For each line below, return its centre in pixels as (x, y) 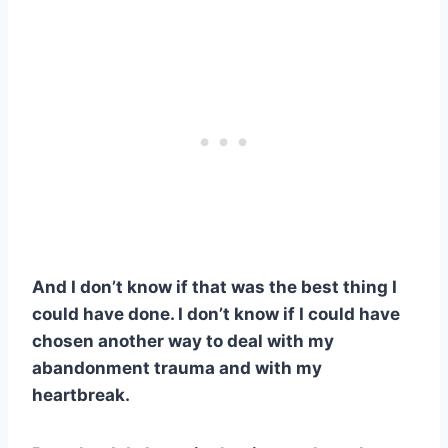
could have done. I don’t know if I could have (216, 314)
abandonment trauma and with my (177, 368)
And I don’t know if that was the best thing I (214, 287)
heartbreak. (81, 395)
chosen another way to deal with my (183, 341)
